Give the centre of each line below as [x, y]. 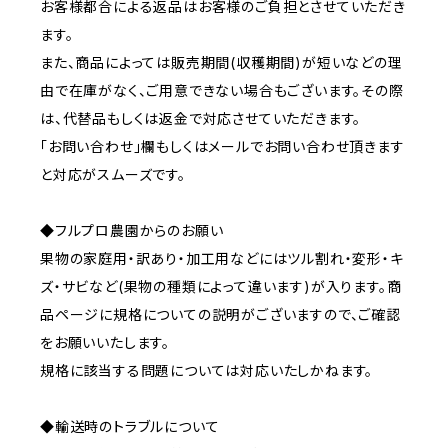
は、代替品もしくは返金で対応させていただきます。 [201, 118]
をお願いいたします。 [105, 342]
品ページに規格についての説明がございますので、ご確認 [220, 314]
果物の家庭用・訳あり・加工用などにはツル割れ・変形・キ [222, 258]
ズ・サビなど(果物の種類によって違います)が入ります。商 [221, 286]
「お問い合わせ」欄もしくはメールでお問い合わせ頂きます [222, 146]
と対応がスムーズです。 [113, 174]
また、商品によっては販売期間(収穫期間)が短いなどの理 [221, 62]
